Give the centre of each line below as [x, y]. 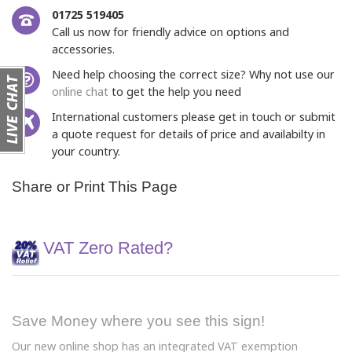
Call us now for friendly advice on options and [170, 31]
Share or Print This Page [95, 186]
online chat [82, 91]
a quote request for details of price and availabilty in [189, 134]
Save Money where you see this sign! [138, 321]
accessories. [83, 49]
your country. [86, 151]
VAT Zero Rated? [108, 247]
